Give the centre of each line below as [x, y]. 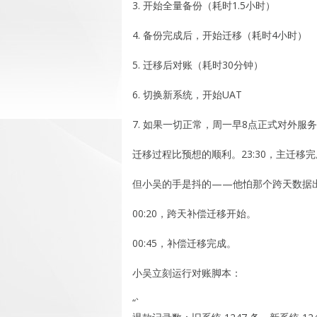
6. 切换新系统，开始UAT [187, 94]
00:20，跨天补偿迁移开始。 [194, 213]
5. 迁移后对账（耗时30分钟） [198, 64]
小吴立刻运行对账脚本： [187, 272]
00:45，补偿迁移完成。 [184, 243]
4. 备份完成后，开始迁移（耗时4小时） [220, 35]
